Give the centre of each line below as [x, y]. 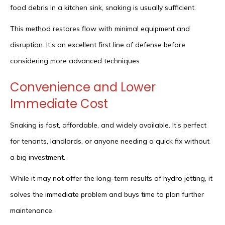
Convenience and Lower [83, 87]
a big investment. [38, 157]
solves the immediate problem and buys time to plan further [107, 195]
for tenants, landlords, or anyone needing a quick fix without [110, 141]
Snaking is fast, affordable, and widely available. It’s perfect [108, 125]
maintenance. [32, 211]
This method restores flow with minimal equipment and [100, 29]
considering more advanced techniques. [76, 61]
